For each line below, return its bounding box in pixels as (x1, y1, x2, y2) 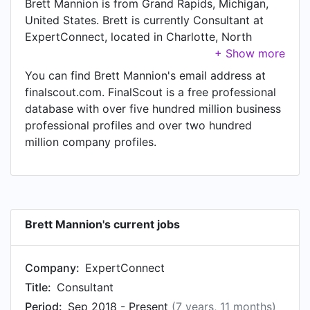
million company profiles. (25, 135, 156, 149)
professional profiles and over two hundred (25, 118, 252, 132)
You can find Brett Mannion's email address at (25, 69, 266, 82)
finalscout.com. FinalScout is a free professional (25, 85, 276, 99)
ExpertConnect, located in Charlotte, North (25, 30, 252, 44)
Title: (25, 280, 51, 294)
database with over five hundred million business (25, 102, 281, 116)
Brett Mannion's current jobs (25, 217, 180, 231)
